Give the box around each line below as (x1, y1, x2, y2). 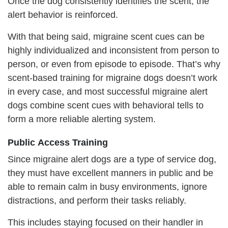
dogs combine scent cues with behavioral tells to (8, 100, 204, 110)
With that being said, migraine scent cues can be (8, 31, 205, 42)
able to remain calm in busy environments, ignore (8, 181, 207, 192)
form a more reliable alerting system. (8, 113, 156, 124)
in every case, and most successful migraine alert (8, 86, 208, 97)
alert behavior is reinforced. (8, 9, 118, 20)
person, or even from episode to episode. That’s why (8, 59, 220, 69)
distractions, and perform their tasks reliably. (8, 195, 186, 206)
